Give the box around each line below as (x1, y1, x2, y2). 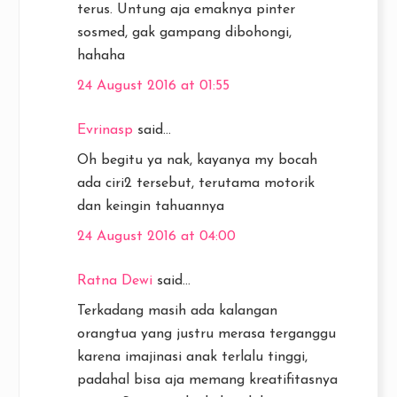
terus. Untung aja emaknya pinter (77, 3, 295, 18)
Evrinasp (77, 123, 133, 138)
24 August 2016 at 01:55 (77, 79, 230, 94)
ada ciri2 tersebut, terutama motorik (77, 176, 315, 191)
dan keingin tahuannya (77, 199, 224, 214)
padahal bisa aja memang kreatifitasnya (77, 373, 338, 388)
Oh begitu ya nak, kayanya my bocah (77, 153, 317, 168)
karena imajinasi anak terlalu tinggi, (77, 350, 307, 365)
